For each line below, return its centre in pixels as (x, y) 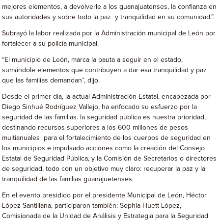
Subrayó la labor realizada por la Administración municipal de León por (109, 33)
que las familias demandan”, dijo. (51, 81)
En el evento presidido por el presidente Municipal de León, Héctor (105, 195)
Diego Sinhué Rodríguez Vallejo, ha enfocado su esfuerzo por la (100, 107)
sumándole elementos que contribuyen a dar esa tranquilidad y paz (105, 70)
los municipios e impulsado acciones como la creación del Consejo (104, 148)
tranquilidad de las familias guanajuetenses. (68, 179)
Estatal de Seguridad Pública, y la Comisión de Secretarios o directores (110, 159)
